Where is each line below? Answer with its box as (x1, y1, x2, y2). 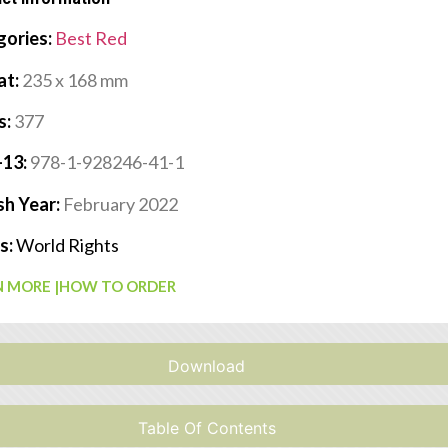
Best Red (55, 27, 128, 50)
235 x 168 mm (22, 68, 129, 91)
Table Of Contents (137, 417, 276, 438)
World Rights (16, 234, 120, 257)
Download (168, 355, 246, 376)
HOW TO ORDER (59, 276, 177, 295)
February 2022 (63, 192, 179, 215)
